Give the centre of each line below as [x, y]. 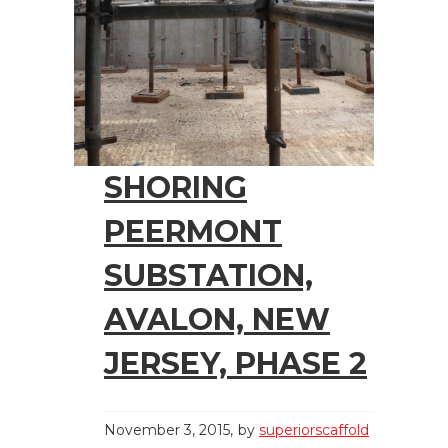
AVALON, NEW [217, 319]
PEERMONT [193, 231]
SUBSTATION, [208, 275]
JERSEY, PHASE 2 [235, 363]
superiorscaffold [314, 429]
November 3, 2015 [167, 429]
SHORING [175, 187]
